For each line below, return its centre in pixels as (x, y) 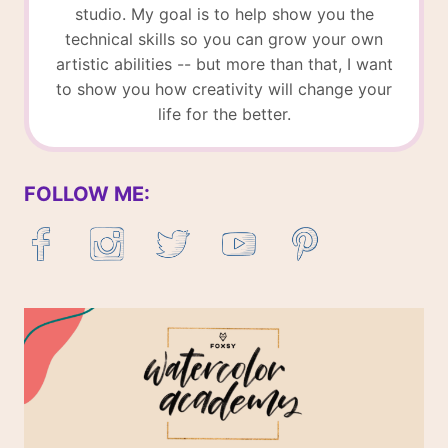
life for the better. (224, 114)
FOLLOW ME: (87, 194)
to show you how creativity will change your (224, 89)
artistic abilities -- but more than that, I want (224, 64)
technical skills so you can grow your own (224, 39)
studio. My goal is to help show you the (224, 14)
